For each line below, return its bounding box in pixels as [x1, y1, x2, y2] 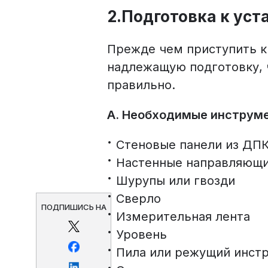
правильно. [107, 78, 176, 93]
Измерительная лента [116, 209, 251, 224]
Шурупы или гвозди [116, 173, 236, 188]
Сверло [116, 191, 162, 206]
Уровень [116, 227, 167, 242]
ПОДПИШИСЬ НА [41, 202, 106, 212]
